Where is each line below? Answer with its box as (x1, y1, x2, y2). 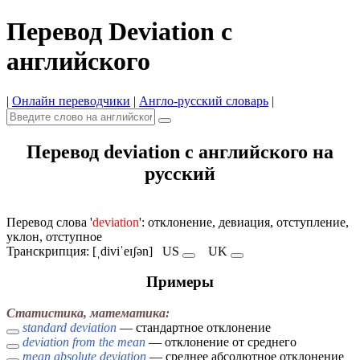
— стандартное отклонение (117, 321, 271, 335)
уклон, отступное (6, 229, 102, 243)
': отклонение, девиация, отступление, (139, 215, 349, 229)
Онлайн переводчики (12, 93, 130, 108)
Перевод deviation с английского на (27, 141, 333, 162)
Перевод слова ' (6, 215, 92, 229)
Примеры (146, 273, 214, 291)
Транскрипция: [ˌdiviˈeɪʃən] (6, 243, 162, 258)
